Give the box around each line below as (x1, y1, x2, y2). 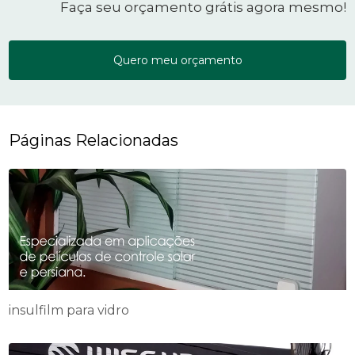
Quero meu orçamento (113, 53, 242, 68)
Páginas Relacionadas (9, 131, 179, 151)
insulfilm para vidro (9, 303, 130, 319)
